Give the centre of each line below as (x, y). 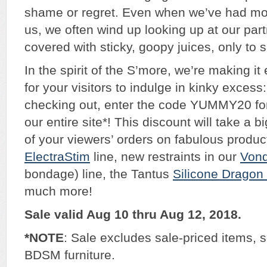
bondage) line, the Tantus (99, 174)
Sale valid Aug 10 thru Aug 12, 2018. (133, 215)
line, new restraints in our (165, 157)
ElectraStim (57, 157)
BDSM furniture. (70, 255)
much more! (58, 192)
